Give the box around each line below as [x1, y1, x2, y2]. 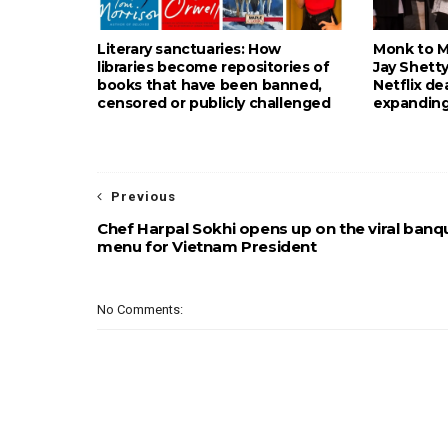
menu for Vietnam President [97, 236, 317, 256]
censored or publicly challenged [97, 93, 331, 112]
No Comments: [97, 301, 183, 317]
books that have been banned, [97, 75, 322, 94]
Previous [111, 188, 176, 204]
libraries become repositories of [97, 57, 330, 76]
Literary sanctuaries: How [97, 39, 282, 58]
